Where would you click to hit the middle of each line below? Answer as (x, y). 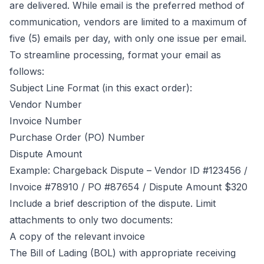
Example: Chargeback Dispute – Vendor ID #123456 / (128, 171)
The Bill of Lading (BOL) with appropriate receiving (123, 253)
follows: (28, 72)
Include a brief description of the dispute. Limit (113, 204)
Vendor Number (47, 105)
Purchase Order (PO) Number (79, 138)
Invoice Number (47, 121)
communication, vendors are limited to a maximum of (128, 22)
